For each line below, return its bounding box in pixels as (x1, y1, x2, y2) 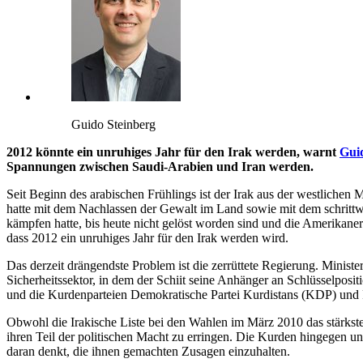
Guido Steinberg (71, 117, 156, 132)
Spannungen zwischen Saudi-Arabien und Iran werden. (6, 160, 314, 174)
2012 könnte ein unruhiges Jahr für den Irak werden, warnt (6, 145, 340, 160)
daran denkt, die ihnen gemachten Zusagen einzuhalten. (6, 344, 290, 359)
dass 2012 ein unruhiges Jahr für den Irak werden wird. (6, 231, 288, 246)
